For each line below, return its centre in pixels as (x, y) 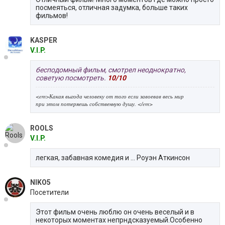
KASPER (44, 40)
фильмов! (52, 15)
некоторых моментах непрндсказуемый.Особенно (119, 220)
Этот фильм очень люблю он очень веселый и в (115, 212)
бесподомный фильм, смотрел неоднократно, (111, 70)
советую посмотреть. (72, 78)
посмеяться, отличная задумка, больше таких (112, 7)
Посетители (49, 192)
